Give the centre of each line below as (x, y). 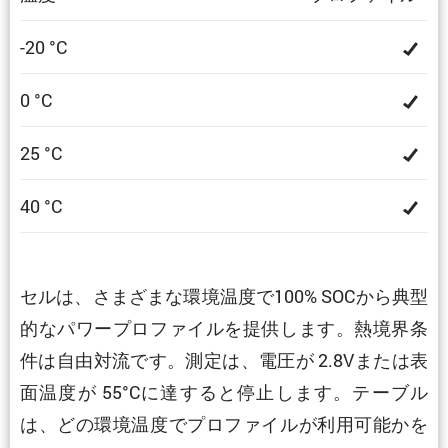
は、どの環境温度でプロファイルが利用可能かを (224, 423)
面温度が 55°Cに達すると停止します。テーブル (224, 391)
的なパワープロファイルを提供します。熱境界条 (224, 327)
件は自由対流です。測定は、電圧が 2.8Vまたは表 (224, 359)
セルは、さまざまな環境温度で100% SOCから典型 (224, 295)
